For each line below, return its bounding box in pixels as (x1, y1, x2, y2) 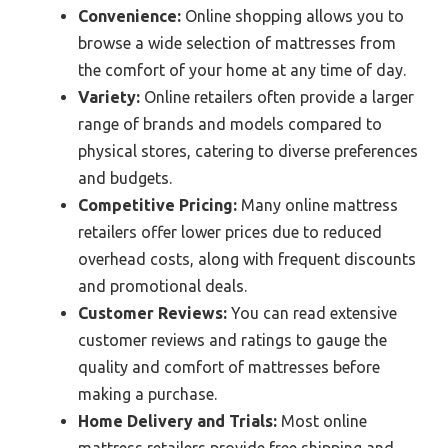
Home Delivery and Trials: (78, 412, 277, 431)
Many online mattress (237, 196, 398, 215)
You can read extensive (227, 304, 397, 323)
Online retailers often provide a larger (140, 88, 414, 107)
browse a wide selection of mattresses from (78, 34, 396, 53)
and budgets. (78, 169, 172, 188)
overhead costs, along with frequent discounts (78, 250, 416, 269)
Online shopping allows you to (181, 7, 404, 26)
